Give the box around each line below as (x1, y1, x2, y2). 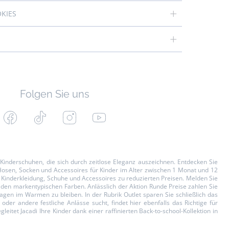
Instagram (76, 110, 116, 121)
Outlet (124, 190, 141, 199)
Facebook (16, 110, 54, 121)
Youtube (105, 110, 139, 121)
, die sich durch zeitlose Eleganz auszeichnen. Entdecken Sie (42, 157, 218, 166)
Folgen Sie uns (19, 88, 89, 100)
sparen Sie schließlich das (141, 190, 218, 199)
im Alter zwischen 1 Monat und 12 (118, 166, 218, 174)
